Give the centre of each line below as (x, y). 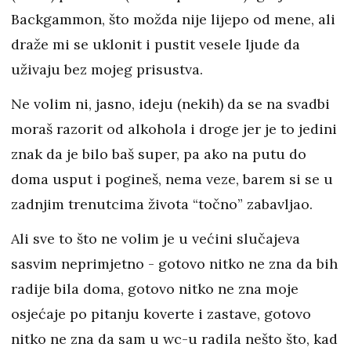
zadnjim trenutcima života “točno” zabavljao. (162, 204)
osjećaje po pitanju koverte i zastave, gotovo (161, 314)
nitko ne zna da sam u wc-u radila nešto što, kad (174, 339)
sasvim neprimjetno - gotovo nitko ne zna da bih (174, 264)
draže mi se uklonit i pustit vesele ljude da (156, 45)
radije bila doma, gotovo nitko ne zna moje (155, 289)
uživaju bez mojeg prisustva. (109, 70)
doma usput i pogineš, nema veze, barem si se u (172, 179)
